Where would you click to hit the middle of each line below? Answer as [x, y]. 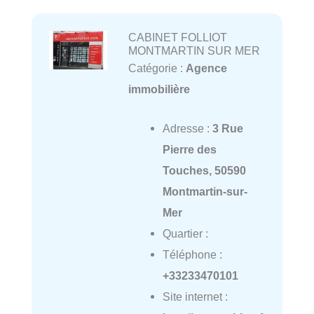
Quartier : [185, 234]
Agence [206, 68]
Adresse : [187, 129]
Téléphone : [192, 255]
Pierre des [189, 150]
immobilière [159, 89]
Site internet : [195, 297]
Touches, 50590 [204, 171]
